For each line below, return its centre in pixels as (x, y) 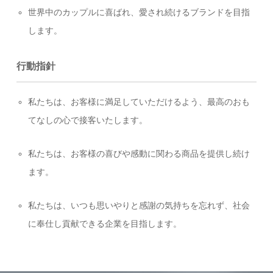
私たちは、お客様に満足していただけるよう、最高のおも (139, 102)
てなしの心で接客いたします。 (87, 120)
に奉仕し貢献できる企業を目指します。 (105, 224)
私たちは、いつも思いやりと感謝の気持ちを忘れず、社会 (139, 205)
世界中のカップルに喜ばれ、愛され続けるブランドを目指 (139, 12)
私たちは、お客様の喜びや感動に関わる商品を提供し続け (139, 154)
